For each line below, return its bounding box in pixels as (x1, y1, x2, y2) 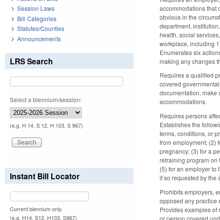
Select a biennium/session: (10, 95, 82, 104)
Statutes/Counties (17, 24, 64, 33)
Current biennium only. (10, 205, 62, 213)
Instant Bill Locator (10, 170, 80, 182)
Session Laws (17, 4, 55, 13)
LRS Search (10, 55, 53, 67)
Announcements (17, 34, 61, 43)
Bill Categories (17, 14, 56, 23)
